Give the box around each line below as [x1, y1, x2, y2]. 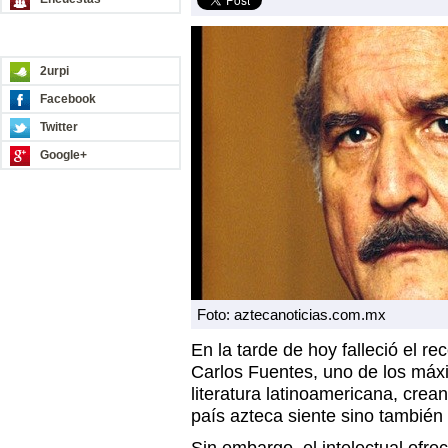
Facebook [40, 92, 96, 106]
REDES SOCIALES [32, 33, 138, 47]
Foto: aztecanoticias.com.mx [197, 306, 386, 323]
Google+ [40, 148, 87, 162]
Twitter [40, 120, 78, 134]
